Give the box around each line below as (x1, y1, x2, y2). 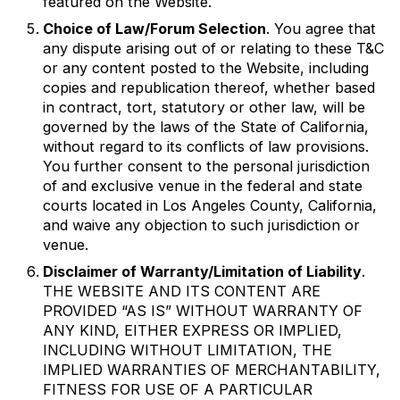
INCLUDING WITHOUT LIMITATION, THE (43, 340, 332, 359)
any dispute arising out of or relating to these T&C (43, 38, 384, 57)
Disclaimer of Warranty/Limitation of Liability (43, 262, 362, 280)
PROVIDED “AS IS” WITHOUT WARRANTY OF (43, 301, 362, 320)
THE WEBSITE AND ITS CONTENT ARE (43, 281, 321, 300)
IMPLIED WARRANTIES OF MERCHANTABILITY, (43, 360, 380, 379)
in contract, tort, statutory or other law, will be (43, 97, 365, 116)
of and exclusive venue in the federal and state (43, 176, 362, 195)
